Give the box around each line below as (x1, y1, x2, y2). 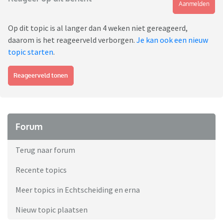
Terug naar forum (15, 145, 75, 155)
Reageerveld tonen (13, 72, 68, 80)
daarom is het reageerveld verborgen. (8, 35, 136, 45)
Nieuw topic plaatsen (15, 205, 88, 215)
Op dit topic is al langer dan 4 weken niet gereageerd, (8, 23, 188, 33)
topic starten (8, 47, 53, 57)
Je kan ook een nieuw (136, 35, 208, 45)
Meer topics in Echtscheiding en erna (15, 185, 140, 195)
